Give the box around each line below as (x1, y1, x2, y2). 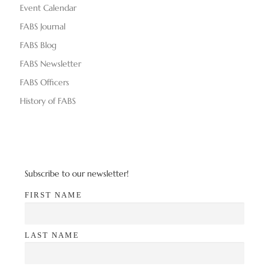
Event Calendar (20, 2, 76, 14)
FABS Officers (20, 77, 69, 88)
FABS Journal (20, 21, 65, 32)
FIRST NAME (25, 190, 82, 200)
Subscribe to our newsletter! (25, 168, 128, 180)
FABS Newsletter (20, 58, 81, 70)
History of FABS (20, 95, 76, 107)
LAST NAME (25, 230, 79, 240)
